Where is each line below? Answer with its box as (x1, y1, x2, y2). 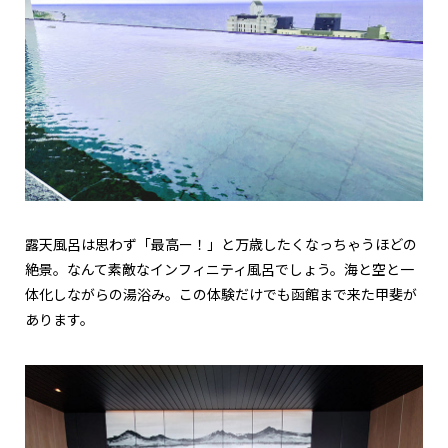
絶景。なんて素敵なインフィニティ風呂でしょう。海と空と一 (25, 262, 414, 279)
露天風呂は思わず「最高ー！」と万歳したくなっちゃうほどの (25, 237, 417, 254)
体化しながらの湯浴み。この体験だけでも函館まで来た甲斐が (25, 287, 417, 304)
